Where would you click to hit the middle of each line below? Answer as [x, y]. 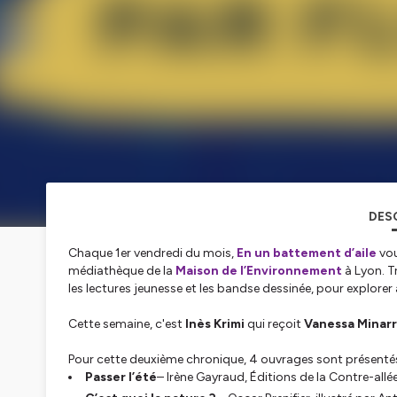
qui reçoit [276, 323]
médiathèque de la [122, 270]
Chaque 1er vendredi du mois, [152, 253]
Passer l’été [121, 377]
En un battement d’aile [307, 253]
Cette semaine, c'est [127, 323]
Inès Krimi [216, 323]
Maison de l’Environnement [259, 270]
